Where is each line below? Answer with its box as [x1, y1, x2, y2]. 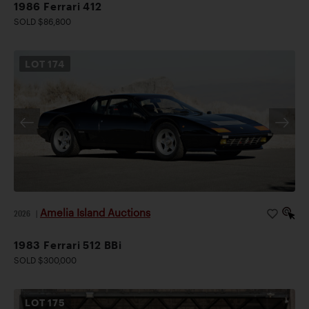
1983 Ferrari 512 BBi [14, 239, 122, 252]
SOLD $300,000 [14, 255, 77, 266]
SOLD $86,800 [14, 17, 71, 27]
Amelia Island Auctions [40, 206, 150, 219]
